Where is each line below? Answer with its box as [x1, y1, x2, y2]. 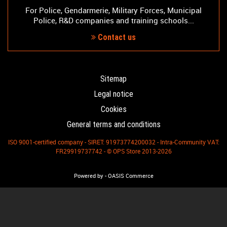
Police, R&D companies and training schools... [33, 15, 194, 26]
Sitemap [100, 74, 127, 84]
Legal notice [94, 89, 133, 99]
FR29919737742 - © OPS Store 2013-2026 [55, 147, 172, 156]
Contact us [96, 32, 136, 43]
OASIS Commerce [107, 172, 154, 180]
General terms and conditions [66, 120, 161, 130]
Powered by [73, 172, 103, 180]
